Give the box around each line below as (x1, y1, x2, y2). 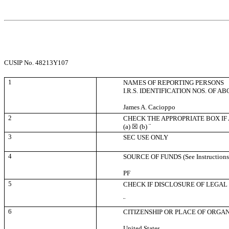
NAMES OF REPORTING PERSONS (123, 79, 224, 87)
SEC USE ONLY (123, 133, 169, 142)
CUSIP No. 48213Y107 (4, 59, 68, 67)
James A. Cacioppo (123, 103, 176, 111)
